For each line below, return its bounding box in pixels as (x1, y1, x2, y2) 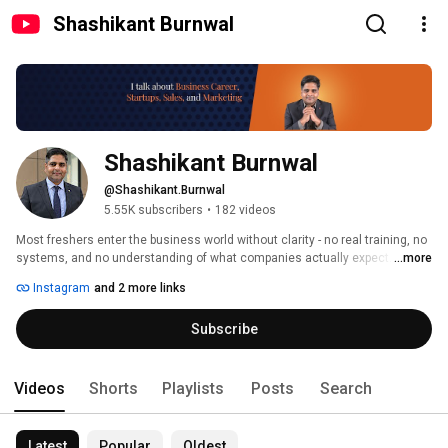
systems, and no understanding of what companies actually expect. (16, 251, 395, 266)
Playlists (162, 379, 224, 399)
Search (320, 379, 372, 399)
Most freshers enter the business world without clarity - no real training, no (16, 233, 427, 248)
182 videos (215, 203, 276, 218)
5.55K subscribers (104, 203, 203, 218)
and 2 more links (94, 281, 186, 296)
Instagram (30, 281, 90, 296)
